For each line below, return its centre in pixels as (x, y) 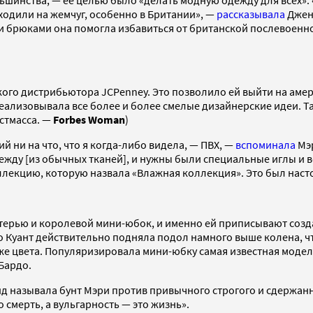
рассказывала (251, 14)
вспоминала (265, 145)
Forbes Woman (89, 120)
